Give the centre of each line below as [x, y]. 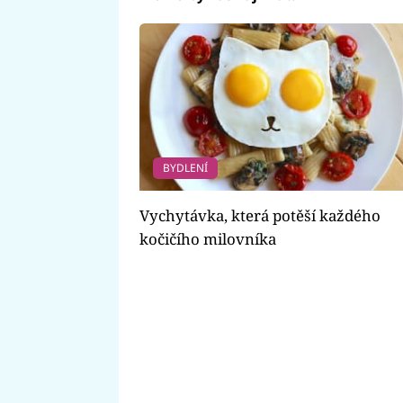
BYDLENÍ [185, 168]
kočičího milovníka [207, 239]
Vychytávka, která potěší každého [260, 216]
